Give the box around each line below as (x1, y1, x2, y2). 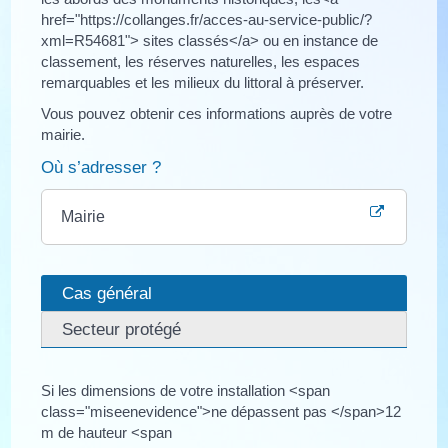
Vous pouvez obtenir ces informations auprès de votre (41, 105, 393, 123)
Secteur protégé (62, 318, 182, 339)
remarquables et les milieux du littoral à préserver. (41, 73, 365, 91)
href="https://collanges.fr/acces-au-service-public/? (41, 10, 373, 28)
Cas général (62, 282, 153, 303)
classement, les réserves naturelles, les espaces (41, 52, 361, 70)
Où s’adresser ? (41, 157, 162, 177)
